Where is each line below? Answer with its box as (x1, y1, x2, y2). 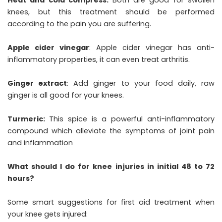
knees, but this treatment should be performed (7, 6, 215, 17)
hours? (7, 173, 34, 183)
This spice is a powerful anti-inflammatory (49, 113, 215, 124)
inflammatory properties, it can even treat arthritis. (7, 54, 190, 64)
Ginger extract (7, 78, 67, 88)
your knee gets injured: (7, 209, 88, 219)
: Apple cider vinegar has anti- (89, 42, 215, 53)
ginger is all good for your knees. (7, 90, 124, 100)
